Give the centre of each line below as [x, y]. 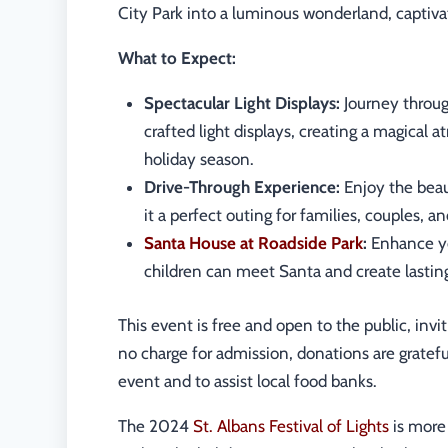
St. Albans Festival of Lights [291, 425]
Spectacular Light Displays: [241, 103]
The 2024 [156, 425]
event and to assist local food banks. [248, 380]
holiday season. [198, 159]
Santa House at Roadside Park [253, 243]
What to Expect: [177, 58]
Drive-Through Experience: [241, 187]
